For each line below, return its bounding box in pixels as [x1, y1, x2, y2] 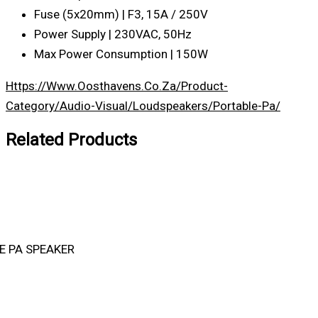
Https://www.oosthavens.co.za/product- [6, 78, 228, 93]
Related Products [6, 129, 137, 150]
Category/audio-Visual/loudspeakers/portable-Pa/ [6, 98, 280, 113]
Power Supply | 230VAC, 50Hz [34, 26, 192, 41]
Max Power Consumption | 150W [34, 46, 208, 61]
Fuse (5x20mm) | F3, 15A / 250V [34, 6, 208, 21]
